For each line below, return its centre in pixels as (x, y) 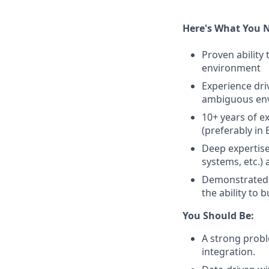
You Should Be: (218, 216)
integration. (228, 252)
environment (231, 68)
